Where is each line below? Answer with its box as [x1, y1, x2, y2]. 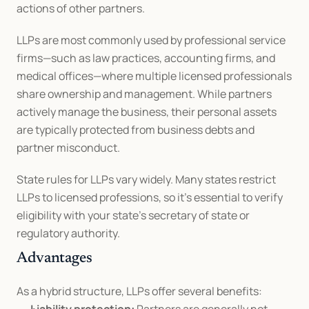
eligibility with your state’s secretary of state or [17, 208, 250, 223]
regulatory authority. [17, 226, 120, 241]
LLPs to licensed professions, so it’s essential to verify [17, 190, 283, 205]
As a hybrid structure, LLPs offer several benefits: [17, 283, 262, 299]
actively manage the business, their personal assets [17, 104, 277, 119]
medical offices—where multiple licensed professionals [17, 68, 292, 83]
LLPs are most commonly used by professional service [17, 32, 286, 48]
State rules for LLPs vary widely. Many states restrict [17, 172, 276, 187]
